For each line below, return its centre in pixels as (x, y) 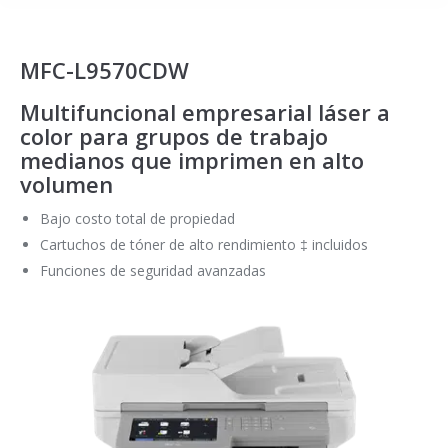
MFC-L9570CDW (104, 70)
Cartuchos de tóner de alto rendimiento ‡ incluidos (204, 244)
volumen (66, 184)
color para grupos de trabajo (174, 136)
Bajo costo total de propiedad (137, 218)
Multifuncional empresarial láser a (205, 112)
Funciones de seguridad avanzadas (153, 270)
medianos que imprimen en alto (192, 160)
